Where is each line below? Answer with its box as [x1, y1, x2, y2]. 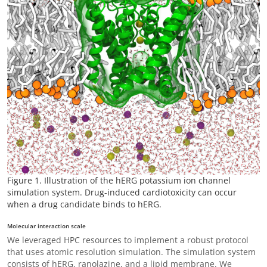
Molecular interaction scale [7, 222, 86, 230]
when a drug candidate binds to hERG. [7, 198, 162, 210]
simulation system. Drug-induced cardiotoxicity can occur [7, 187, 237, 198]
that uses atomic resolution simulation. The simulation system [7, 246, 256, 257]
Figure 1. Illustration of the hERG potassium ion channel [7, 175, 231, 186]
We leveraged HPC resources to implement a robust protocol [7, 234, 249, 246]
